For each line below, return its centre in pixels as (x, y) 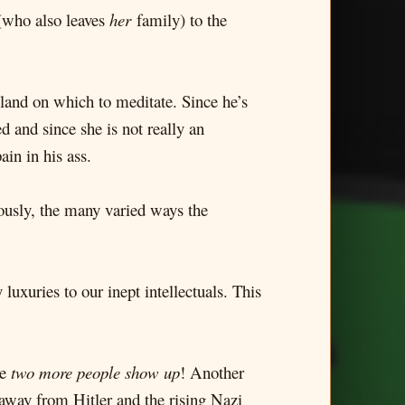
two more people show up (95, 372)
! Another (212, 372)
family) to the (179, 19)
